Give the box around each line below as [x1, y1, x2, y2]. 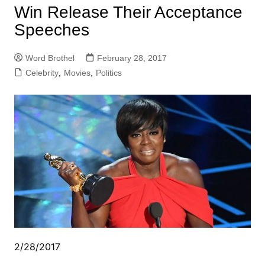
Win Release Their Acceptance [14, 3, 243, 21]
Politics [95, 68, 122, 77]
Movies [63, 68, 91, 77]
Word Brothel [25, 53, 75, 63]
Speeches [14, 21, 89, 39]
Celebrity [25, 68, 59, 77]
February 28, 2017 [96, 53, 167, 63]
